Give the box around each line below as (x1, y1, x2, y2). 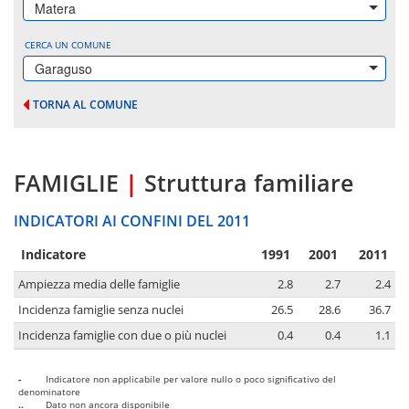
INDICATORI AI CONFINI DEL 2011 (14, 211, 250, 232)
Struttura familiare (144, 167, 353, 199)
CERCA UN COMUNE (25, 38, 111, 51)
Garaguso (35, 59, 92, 78)
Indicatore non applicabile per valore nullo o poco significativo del (46, 372, 336, 386)
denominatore (18, 385, 80, 399)
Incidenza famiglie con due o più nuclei (18, 328, 226, 344)
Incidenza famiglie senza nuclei (18, 302, 184, 319)
